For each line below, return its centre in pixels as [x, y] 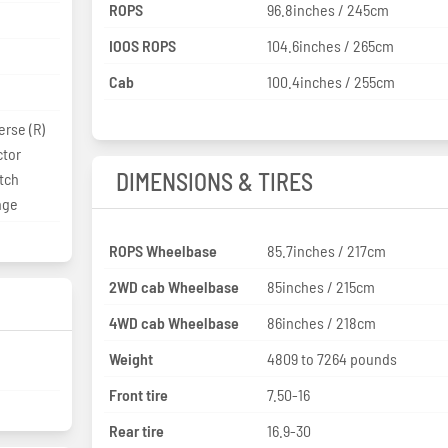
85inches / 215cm [321, 286]
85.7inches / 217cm [327, 250]
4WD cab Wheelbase [173, 322]
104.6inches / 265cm [331, 45]
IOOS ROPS [142, 45]
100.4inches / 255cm [331, 81]
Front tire [138, 394]
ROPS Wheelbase [162, 250]
